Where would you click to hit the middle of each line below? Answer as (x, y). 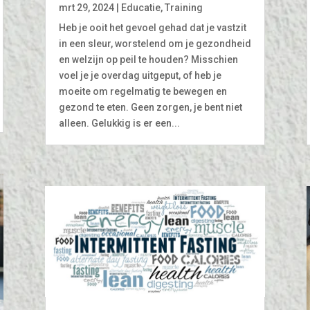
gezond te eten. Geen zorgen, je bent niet (150, 107)
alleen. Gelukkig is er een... (119, 123)
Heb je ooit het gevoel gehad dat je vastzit (152, 27)
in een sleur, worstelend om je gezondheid (155, 43)
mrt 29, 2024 (86, 7)
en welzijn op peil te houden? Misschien (148, 59)
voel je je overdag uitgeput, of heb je (140, 75)
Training (183, 7)
